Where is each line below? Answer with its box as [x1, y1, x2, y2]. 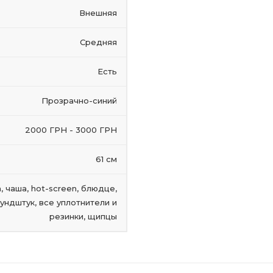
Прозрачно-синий [41, 96, 117, 105]
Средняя [80, 37, 117, 47]
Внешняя [79, 8, 117, 18]
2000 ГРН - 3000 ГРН [25, 125, 117, 135]
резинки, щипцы [49, 211, 117, 221]
